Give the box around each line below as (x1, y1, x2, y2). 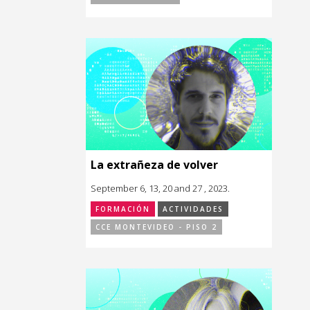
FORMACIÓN (95, 203, 150, 214)
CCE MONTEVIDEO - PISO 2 (95, 221, 217, 232)
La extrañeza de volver (91, 156, 218, 172)
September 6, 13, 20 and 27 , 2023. (91, 181, 230, 194)
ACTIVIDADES (163, 203, 224, 214)
